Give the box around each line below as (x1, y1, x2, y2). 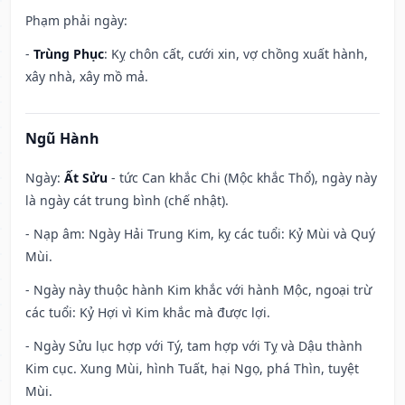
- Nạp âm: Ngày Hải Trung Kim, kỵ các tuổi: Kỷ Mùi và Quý (25, 225, 375, 243)
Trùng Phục (33, 45, 104, 63)
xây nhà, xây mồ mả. (25, 68, 148, 86)
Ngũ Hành (25, 128, 99, 149)
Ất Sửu (64, 169, 108, 187)
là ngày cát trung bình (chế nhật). (25, 192, 229, 210)
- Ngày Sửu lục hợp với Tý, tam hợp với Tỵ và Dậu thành (25, 337, 363, 355)
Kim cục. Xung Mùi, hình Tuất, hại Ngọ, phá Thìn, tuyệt (25, 360, 359, 378)
